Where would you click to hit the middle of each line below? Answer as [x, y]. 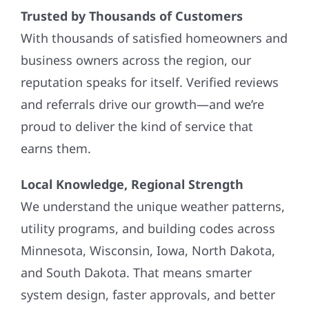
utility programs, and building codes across [148, 229]
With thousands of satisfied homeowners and [154, 38]
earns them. [56, 149]
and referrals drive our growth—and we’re [142, 104]
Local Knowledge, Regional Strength [132, 185]
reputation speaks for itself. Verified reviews [149, 82]
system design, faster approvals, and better [148, 295]
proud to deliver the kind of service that [137, 127]
